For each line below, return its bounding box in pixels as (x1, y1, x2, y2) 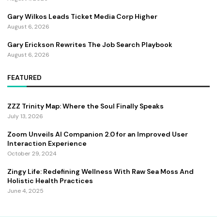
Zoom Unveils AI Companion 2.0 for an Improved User (7, 129, 188, 139)
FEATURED (7, 73, 42, 82)
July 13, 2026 (7, 112, 43, 120)
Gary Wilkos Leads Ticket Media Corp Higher (7, 12, 157, 21)
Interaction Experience (7, 139, 87, 148)
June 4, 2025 (7, 186, 44, 195)
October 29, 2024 (7, 149, 57, 157)
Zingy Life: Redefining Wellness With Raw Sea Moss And (7, 167, 194, 176)
